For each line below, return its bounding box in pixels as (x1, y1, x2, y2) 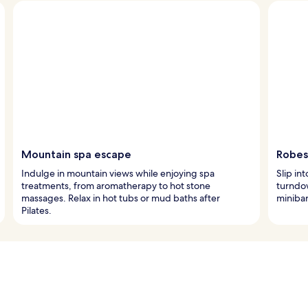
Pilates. (21, 203, 52, 217)
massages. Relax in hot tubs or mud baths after (21, 191, 220, 204)
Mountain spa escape (21, 147, 131, 161)
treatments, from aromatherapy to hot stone (21, 179, 210, 192)
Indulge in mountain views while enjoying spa (21, 166, 214, 179)
